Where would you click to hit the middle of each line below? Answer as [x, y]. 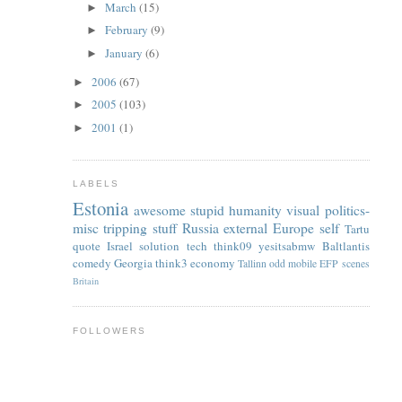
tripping [126, 227]
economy [212, 262]
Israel [119, 245]
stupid [207, 210]
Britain [85, 280]
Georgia [133, 262]
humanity [256, 210]
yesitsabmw [287, 245]
